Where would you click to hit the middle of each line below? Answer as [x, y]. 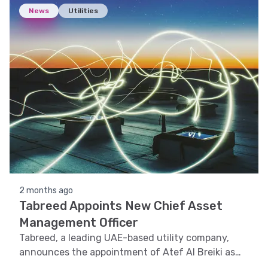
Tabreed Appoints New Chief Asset [121, 206]
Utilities [83, 11]
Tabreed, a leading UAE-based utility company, [124, 238]
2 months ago [46, 191]
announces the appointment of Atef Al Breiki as [127, 252]
